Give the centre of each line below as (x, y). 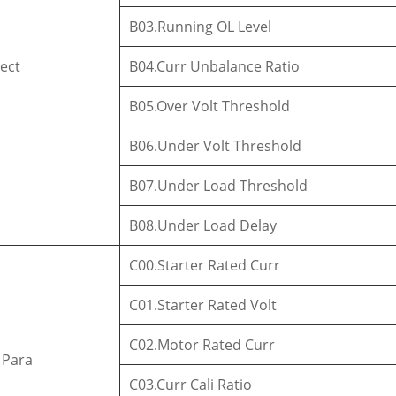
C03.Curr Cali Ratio (191, 384)
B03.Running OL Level (201, 26)
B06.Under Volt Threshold (216, 145)
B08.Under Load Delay (203, 225)
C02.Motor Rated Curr (202, 344)
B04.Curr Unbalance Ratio (215, 66)
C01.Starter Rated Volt (203, 305)
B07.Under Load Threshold (219, 185)
